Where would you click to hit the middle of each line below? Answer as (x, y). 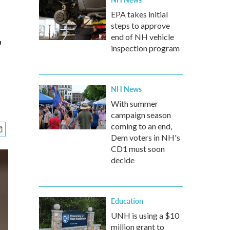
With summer (135, 103)
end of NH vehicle (142, 37)
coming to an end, (141, 126)
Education (127, 201)
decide (123, 160)
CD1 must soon (138, 149)
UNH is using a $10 (145, 215)
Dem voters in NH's (146, 137)
